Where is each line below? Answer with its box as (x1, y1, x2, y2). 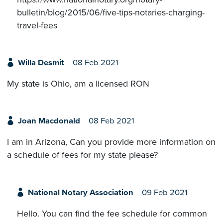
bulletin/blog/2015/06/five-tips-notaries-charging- (17, 6, 205, 18)
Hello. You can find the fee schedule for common (17, 208, 207, 219)
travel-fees (17, 19, 57, 31)
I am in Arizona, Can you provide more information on (7, 136, 216, 148)
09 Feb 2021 (141, 187, 188, 198)
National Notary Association (27, 187, 133, 198)
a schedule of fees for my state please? (7, 149, 158, 161)
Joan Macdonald (17, 116, 80, 126)
